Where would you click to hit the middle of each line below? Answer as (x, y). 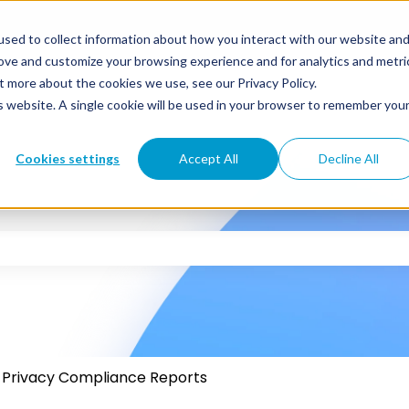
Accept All (208, 158)
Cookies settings (68, 158)
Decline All (349, 158)
